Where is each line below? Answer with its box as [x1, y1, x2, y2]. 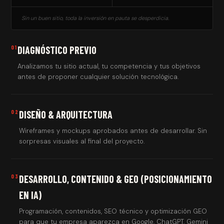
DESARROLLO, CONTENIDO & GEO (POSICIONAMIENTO [19, 173, 212, 185]
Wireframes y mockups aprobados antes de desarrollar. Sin [19, 126, 207, 135]
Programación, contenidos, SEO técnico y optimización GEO [19, 207, 207, 215]
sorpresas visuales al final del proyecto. [19, 137, 145, 145]
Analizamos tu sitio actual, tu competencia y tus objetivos [17, 62, 201, 70]
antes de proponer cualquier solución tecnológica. [17, 72, 179, 81]
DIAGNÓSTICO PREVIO [17, 44, 97, 56]
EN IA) [19, 189, 42, 201]
